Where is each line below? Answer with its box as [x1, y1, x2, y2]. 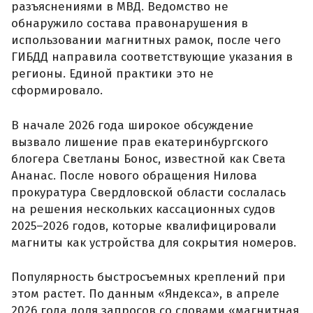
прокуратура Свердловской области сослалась [11, 184, 286, 200]
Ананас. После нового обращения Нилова [11, 168, 257, 183]
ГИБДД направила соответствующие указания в [11, 50, 293, 65]
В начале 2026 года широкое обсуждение [11, 117, 254, 133]
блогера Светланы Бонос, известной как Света [11, 151, 286, 166]
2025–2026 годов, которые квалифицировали [11, 218, 277, 233]
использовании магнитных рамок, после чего [11, 33, 281, 48]
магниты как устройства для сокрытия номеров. [11, 235, 296, 250]
